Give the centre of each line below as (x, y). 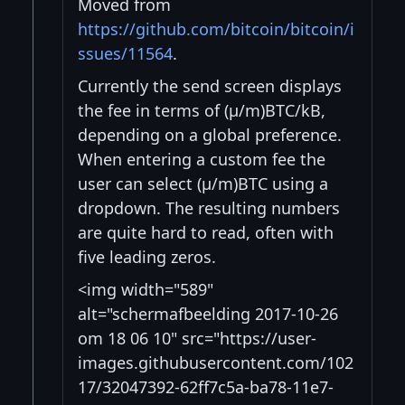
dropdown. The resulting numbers (209, 207)
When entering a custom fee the (202, 159)
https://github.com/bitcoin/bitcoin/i (216, 28)
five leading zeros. (147, 256)
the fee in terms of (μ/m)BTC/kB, (202, 110)
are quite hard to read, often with (206, 232)
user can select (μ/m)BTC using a (203, 183)
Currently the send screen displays (210, 85)
